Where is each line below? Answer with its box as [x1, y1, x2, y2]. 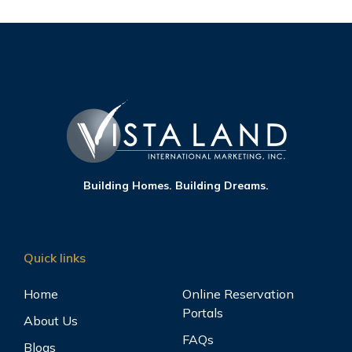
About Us [24, 312, 78, 328]
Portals [182, 304, 223, 321]
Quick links [24, 249, 86, 266]
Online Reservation [182, 285, 294, 302]
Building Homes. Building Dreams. [83, 178, 269, 192]
